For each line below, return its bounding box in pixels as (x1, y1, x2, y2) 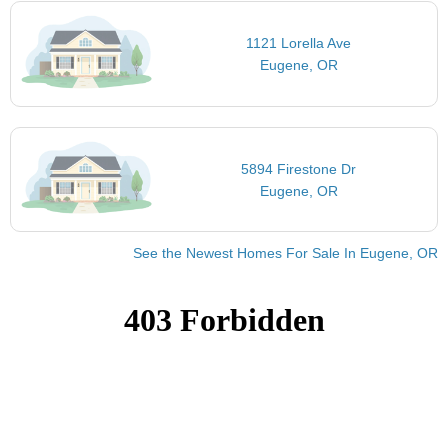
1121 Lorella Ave (246, 35, 352, 52)
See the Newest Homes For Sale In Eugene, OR (133, 245, 438, 262)
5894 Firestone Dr (241, 160, 357, 177)
